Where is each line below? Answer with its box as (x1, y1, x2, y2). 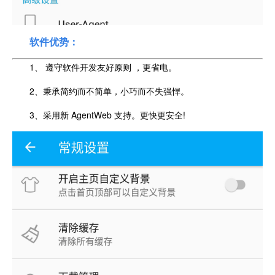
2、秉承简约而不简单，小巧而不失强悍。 (29, 85, 189, 98)
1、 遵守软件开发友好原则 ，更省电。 (29, 61, 177, 74)
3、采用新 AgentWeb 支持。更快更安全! (29, 109, 185, 122)
